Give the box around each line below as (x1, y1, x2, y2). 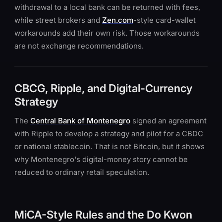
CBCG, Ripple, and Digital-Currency (14, 82, 192, 95)
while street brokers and (14, 15, 102, 25)
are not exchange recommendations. (14, 41, 144, 51)
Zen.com (102, 15, 133, 25)
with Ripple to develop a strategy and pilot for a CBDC (14, 129, 203, 138)
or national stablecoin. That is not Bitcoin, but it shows (14, 142, 205, 151)
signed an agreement (130, 116, 207, 125)
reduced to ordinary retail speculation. (14, 167, 149, 177)
